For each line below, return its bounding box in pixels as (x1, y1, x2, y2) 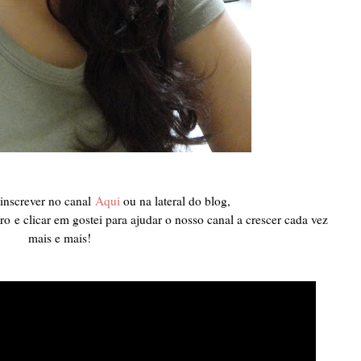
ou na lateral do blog (122, 193, 227, 210)
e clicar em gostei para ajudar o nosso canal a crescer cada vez (15, 211, 328, 228)
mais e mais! (24, 230, 91, 247)
